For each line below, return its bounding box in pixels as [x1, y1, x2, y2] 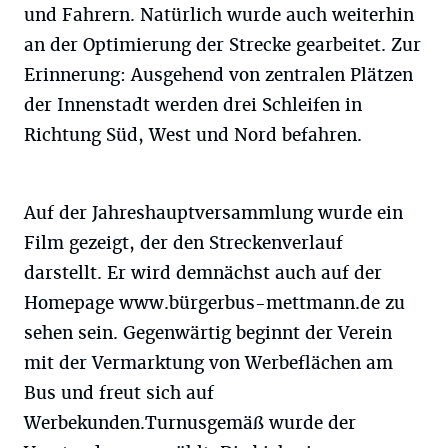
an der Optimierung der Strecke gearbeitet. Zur [24, 34, 421, 56]
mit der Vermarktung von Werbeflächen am [24, 352, 393, 374]
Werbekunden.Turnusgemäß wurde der [24, 412, 356, 434]
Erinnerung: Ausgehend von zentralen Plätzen [24, 64, 413, 86]
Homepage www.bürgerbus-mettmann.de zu [24, 292, 405, 314]
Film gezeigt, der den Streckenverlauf [24, 232, 343, 254]
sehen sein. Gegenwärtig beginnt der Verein [24, 322, 392, 344]
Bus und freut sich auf [24, 382, 214, 404]
